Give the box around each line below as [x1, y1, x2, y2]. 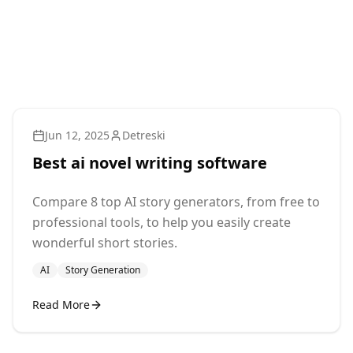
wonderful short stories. [32, 234, 177, 251]
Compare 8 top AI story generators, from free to [32, 193, 320, 210]
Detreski [122, 128, 165, 143]
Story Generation [65, 263, 140, 277]
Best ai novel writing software [32, 152, 267, 173]
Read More [32, 297, 90, 312]
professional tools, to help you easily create [32, 214, 291, 231]
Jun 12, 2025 [45, 128, 110, 143]
